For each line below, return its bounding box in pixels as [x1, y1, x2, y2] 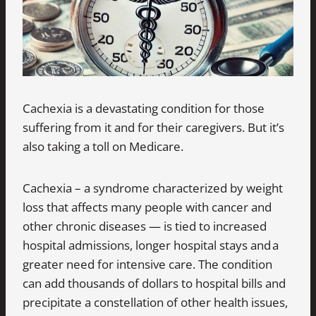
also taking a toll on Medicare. [23, 138, 183, 154]
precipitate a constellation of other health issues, [23, 293, 288, 310]
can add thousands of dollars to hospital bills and [23, 274, 286, 291]
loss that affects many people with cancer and [23, 198, 272, 215]
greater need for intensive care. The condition [23, 255, 272, 272]
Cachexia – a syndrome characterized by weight [23, 179, 283, 196]
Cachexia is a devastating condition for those [23, 99, 265, 116]
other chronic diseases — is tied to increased [23, 217, 267, 234]
